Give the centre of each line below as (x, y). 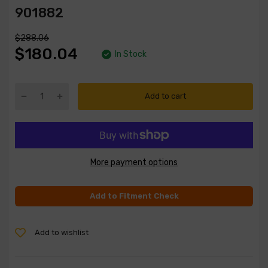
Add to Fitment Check (134, 196)
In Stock (131, 54)
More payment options (134, 162)
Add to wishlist (62, 232)
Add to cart (165, 96)
